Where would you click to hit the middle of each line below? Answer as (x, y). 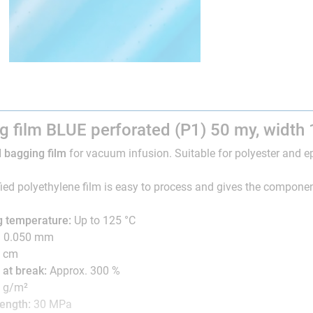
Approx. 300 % (84, 270)
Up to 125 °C (104, 220)
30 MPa (52, 304)
